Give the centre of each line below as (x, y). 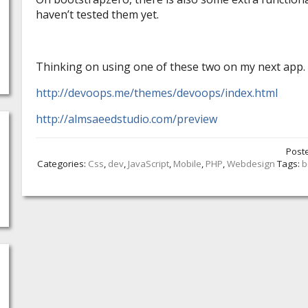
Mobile (187, 164)
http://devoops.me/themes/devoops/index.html (157, 93)
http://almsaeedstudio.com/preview (126, 119)
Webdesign (251, 164)
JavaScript (148, 164)
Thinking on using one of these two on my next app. (170, 67)
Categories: (63, 164)
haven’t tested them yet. (97, 15)
